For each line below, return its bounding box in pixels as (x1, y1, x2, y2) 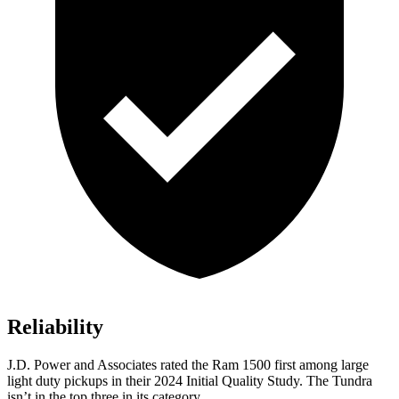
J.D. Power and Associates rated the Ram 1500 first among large (7, 357, 369, 373)
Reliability (7, 315, 103, 339)
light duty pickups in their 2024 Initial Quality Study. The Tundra (7, 373, 372, 389)
